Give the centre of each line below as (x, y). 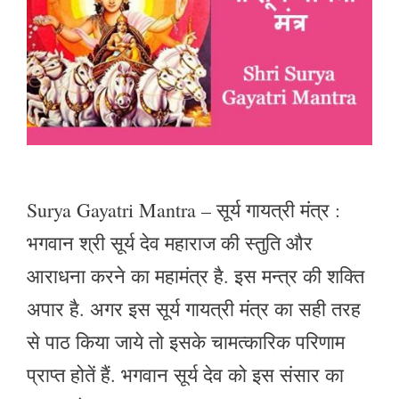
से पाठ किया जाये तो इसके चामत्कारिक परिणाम (186, 341)
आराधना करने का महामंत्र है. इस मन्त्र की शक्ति (195, 275)
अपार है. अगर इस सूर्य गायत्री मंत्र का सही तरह (194, 308)
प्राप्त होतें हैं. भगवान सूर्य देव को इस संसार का (185, 374)
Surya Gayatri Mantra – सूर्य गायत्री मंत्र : (183, 209)
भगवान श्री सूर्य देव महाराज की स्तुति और (170, 242)
